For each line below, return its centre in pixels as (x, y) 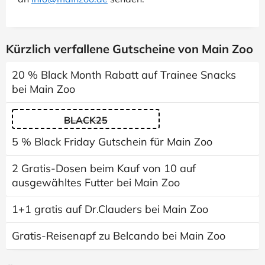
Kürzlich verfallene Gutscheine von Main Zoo (130, 49)
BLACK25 (86, 120)
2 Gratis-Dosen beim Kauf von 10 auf (104, 169)
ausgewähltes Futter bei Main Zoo (96, 183)
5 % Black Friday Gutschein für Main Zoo (112, 142)
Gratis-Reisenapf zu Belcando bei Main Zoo (119, 236)
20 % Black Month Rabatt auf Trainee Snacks (124, 75)
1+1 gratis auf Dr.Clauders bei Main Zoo (110, 209)
